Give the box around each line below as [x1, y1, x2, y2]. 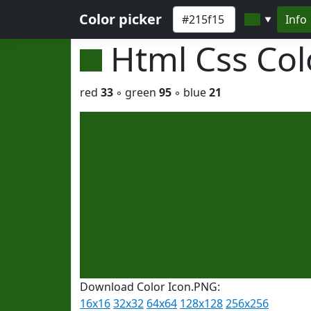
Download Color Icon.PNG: [80, 279, 220, 294]
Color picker [79, 10, 162, 28]
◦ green [113, 85, 159, 100]
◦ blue [171, 85, 209, 100]
